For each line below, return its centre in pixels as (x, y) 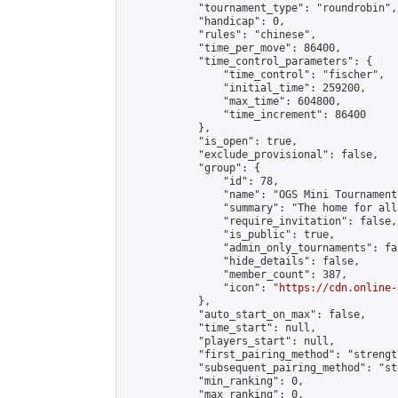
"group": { (192, 168)
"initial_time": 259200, (245, 88)
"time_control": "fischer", (254, 75)
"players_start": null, (229, 341)
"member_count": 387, (235, 275)
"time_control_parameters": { (248, 61)
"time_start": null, (220, 328)
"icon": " (201, 288)
